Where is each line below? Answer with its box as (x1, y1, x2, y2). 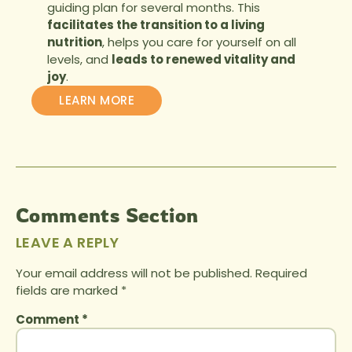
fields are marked (16, 281, 121, 299)
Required (255, 264, 307, 281)
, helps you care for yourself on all (102, 34, 296, 51)
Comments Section (16, 202, 199, 227)
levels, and (47, 51, 112, 68)
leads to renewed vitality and (112, 51, 295, 68)
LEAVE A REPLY (16, 232, 119, 252)
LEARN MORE (59, 91, 134, 108)
